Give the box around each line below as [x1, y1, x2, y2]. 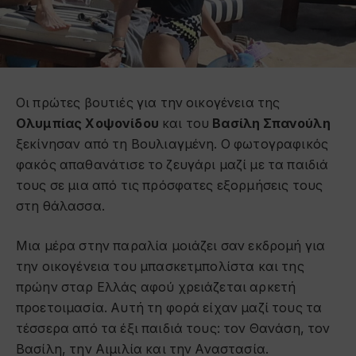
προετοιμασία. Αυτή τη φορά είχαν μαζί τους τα [16, 300, 323, 316]
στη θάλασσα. [16, 198, 105, 214]
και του [158, 115, 213, 131]
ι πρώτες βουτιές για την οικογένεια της [25, 95, 281, 110]
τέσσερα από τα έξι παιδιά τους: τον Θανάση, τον [16, 321, 331, 337]
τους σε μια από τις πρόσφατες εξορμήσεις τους [16, 177, 323, 193]
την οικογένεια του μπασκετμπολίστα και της [16, 259, 304, 275]
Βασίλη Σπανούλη [212, 115, 331, 131]
